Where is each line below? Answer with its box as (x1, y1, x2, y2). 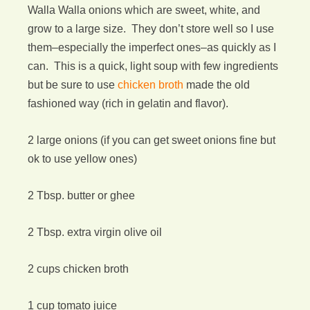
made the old (186, 79, 250, 91)
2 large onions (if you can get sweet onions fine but (28, 134, 275, 146)
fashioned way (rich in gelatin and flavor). (28, 98, 228, 109)
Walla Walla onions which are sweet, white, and (28, 4, 260, 16)
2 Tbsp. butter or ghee (28, 190, 135, 201)
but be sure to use (28, 79, 115, 91)
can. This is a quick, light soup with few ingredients (28, 60, 278, 72)
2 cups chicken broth (28, 263, 129, 275)
